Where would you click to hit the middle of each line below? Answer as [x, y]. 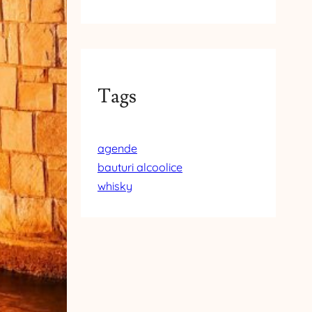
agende [117, 149]
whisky [115, 186]
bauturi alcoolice [140, 167]
